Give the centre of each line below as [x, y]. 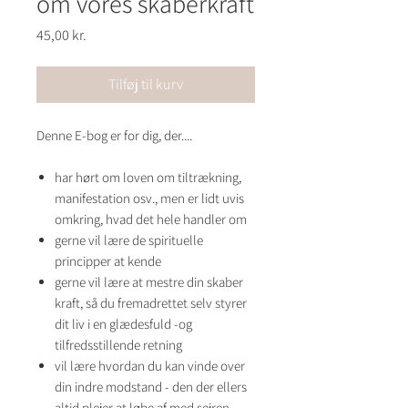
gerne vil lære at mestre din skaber [149, 282]
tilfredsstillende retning [118, 345]
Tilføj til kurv [146, 84]
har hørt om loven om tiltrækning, [148, 177]
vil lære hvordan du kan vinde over [150, 366]
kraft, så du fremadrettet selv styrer [151, 303]
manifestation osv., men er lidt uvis [149, 198]
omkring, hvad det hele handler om [151, 219]
